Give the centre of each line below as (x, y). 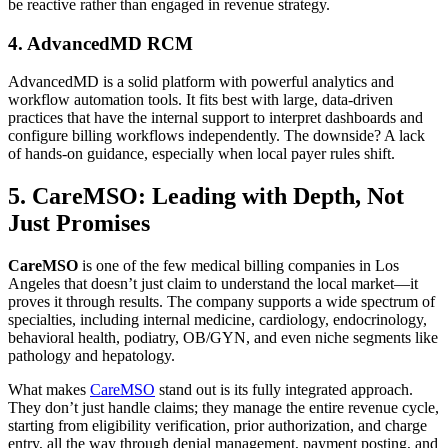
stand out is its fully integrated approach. (284, 390)
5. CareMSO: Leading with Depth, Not (206, 196)
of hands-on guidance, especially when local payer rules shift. (201, 154)
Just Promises (79, 223)
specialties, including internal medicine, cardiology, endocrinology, (217, 320)
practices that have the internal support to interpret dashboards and (215, 118)
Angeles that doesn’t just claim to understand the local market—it (213, 284)
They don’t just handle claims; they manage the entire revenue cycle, (223, 408)
